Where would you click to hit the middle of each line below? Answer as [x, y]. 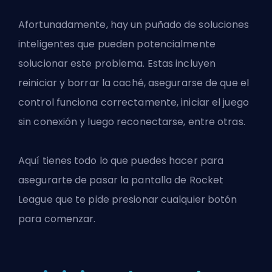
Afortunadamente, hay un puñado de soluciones [134, 25]
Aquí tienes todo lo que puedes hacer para [121, 161]
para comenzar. [57, 219]
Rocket [206, 180]
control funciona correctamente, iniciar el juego [134, 103]
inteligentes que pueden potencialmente [117, 44]
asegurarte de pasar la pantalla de [104, 180]
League [36, 200]
